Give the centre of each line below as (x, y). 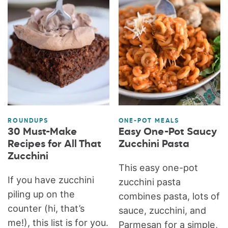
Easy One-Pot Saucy (167, 132)
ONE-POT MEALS (149, 121)
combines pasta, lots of (169, 196)
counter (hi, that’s (46, 208)
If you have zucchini (51, 180)
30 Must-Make (42, 132)
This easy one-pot (158, 167)
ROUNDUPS (28, 121)
